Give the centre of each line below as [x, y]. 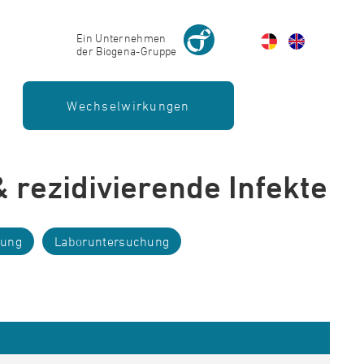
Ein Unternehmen [121, 37]
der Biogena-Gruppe [126, 50]
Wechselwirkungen [128, 106]
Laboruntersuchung [112, 241]
